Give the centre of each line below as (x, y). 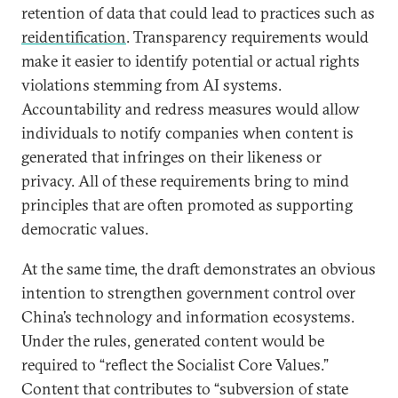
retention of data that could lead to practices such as (198, 13)
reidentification (74, 37)
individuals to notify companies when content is (187, 133)
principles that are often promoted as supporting (187, 205)
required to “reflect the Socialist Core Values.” (175, 365)
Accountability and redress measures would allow (191, 109)
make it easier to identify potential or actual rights (191, 61)
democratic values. (85, 229)
